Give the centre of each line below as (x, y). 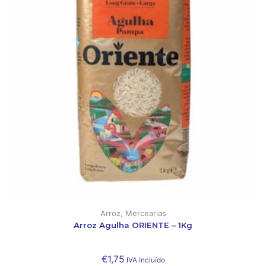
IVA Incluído (145, 260)
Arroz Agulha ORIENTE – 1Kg (133, 225)
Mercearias (145, 213)
